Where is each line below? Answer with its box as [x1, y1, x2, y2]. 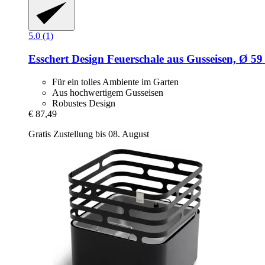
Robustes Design [52, 98, 115, 108]
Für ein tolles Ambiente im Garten [52, 76, 179, 87]
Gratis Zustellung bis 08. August [28, 128, 149, 139]
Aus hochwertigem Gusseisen [52, 87, 163, 98]
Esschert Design [28, 52, 104, 65]
